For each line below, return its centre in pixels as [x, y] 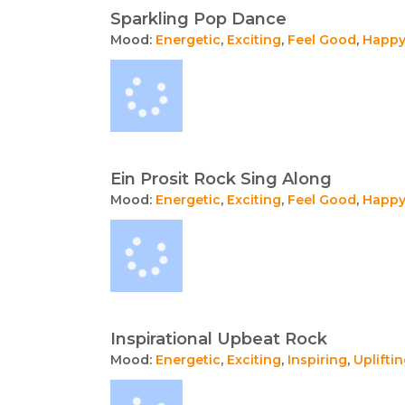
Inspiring [317, 360]
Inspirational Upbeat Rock [219, 339]
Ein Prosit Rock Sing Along [221, 179]
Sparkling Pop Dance [198, 19]
